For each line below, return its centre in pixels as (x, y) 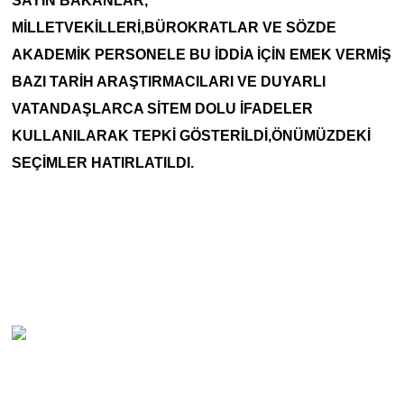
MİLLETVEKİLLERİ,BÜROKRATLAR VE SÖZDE (174, 27)
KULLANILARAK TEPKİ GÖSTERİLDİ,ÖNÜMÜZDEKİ (191, 135)
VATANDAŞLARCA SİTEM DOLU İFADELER (162, 108)
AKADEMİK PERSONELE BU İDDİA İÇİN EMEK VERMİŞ (201, 54)
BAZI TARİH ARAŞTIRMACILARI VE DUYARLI (168, 81)
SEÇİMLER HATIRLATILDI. (102, 162)
